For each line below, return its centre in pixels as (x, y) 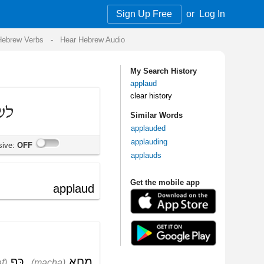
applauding (36, 118)
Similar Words (42, 96)
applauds (34, 129)
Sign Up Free (32, 11)
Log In (89, 11)
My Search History (48, 59)
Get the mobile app (49, 152)
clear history (38, 80)
